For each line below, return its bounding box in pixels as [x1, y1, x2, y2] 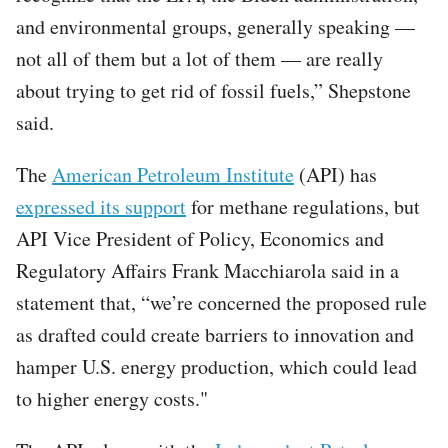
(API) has [294, 160, 377, 188]
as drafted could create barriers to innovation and [16, 320, 414, 348]
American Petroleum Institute [52, 160, 294, 188]
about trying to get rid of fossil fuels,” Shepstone [16, 76, 411, 104]
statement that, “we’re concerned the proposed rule [16, 288, 427, 316]
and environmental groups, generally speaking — [16, 12, 415, 40]
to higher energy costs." [16, 384, 208, 412]
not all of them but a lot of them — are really [16, 44, 383, 72]
